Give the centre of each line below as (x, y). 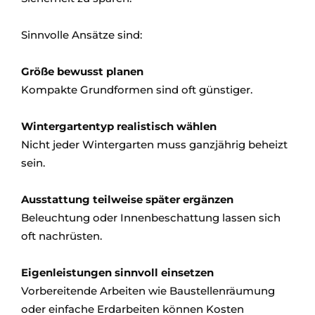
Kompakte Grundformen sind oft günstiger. (137, 90)
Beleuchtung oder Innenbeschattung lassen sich (151, 218)
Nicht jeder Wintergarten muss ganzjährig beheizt (154, 145)
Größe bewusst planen (82, 72)
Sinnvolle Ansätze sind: (82, 35)
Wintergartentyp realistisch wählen (119, 127)
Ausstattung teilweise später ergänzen (127, 200)
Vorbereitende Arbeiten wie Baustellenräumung (148, 291)
